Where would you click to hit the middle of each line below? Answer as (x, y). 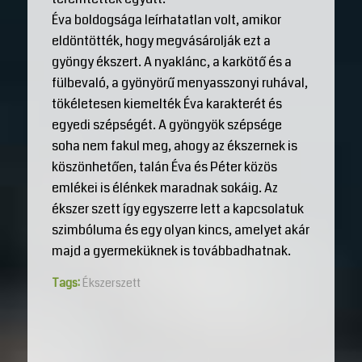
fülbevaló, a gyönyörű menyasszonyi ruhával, (179, 82)
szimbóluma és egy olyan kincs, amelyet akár (180, 229)
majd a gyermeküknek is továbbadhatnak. (171, 250)
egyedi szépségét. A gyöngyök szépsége (166, 124)
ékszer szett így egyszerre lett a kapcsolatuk (177, 208)
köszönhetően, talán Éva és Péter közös (164, 166)
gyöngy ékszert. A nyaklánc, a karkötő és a (171, 61)
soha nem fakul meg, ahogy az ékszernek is (174, 145)
